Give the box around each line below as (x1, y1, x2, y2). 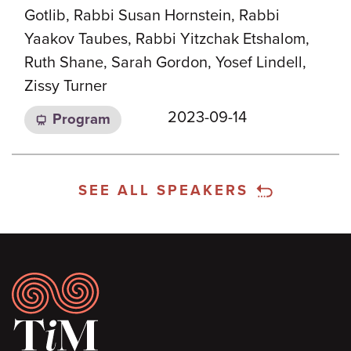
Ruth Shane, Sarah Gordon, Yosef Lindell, (24, 52, 306, 72)
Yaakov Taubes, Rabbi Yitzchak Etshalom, (24, 29, 309, 49)
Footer (11, 270, 100, 309)
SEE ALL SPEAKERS (78, 182, 249, 199)
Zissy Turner (24, 76, 107, 96)
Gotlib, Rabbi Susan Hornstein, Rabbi (24, 5, 280, 25)
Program (52, 110, 110, 128)
